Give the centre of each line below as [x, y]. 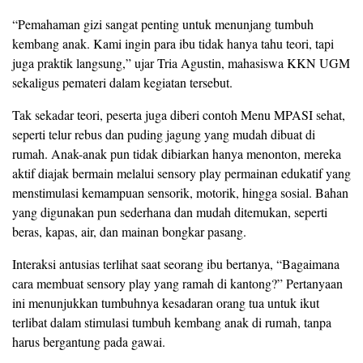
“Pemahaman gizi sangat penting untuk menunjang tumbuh [163, 23]
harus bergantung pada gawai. [89, 341]
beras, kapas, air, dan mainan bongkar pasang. [129, 231]
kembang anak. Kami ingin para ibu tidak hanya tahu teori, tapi [173, 43]
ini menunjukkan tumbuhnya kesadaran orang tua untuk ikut [166, 302]
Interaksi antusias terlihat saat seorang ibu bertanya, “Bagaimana [176, 263]
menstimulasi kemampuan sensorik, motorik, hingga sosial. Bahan [180, 192]
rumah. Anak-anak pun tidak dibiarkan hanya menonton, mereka [177, 153]
